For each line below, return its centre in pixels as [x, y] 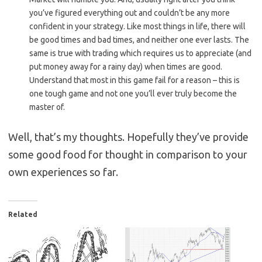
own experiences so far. [63, 172]
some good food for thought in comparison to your [128, 155]
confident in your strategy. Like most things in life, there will [137, 27]
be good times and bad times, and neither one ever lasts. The [139, 40]
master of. [47, 107]
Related [23, 215]
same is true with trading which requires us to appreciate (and [140, 54]
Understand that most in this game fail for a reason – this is [135, 80]
